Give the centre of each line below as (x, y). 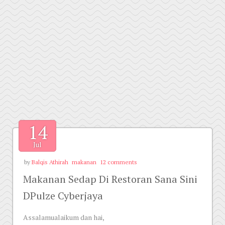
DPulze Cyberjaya (63, 196)
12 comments (119, 162)
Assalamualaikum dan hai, (64, 217)
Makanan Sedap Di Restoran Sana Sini (110, 179)
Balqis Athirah (50, 162)
